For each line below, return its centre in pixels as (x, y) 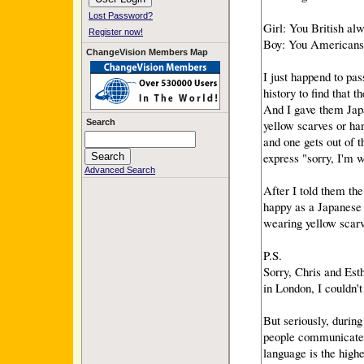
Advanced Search (120, 170)
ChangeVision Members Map (147, 52)
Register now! (116, 32)
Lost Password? (121, 15)
